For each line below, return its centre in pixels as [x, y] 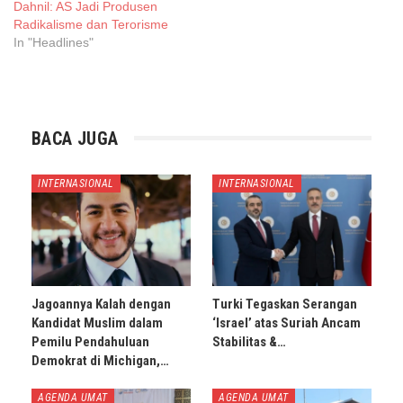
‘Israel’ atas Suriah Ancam [287, 322]
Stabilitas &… [249, 341]
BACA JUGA [75, 138]
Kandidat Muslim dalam [97, 322]
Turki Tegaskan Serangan [285, 304]
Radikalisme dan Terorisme [91, 24]
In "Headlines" [54, 42]
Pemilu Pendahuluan [90, 341]
